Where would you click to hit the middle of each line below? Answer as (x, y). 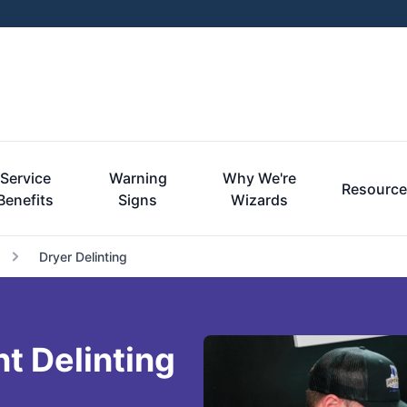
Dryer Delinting (83, 257)
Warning (138, 178)
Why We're (260, 178)
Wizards (260, 200)
